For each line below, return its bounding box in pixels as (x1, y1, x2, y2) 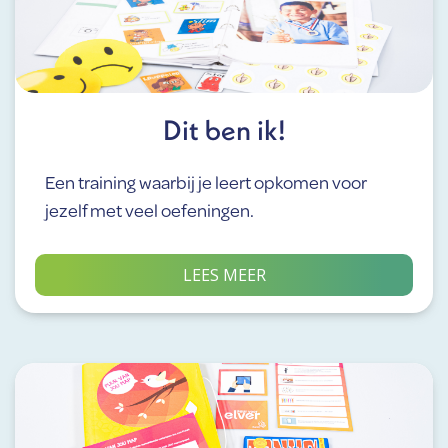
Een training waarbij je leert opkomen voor (45, 171, 367, 193)
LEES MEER (182, 263, 266, 286)
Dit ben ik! (162, 111, 286, 147)
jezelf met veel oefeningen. (45, 199, 254, 221)
